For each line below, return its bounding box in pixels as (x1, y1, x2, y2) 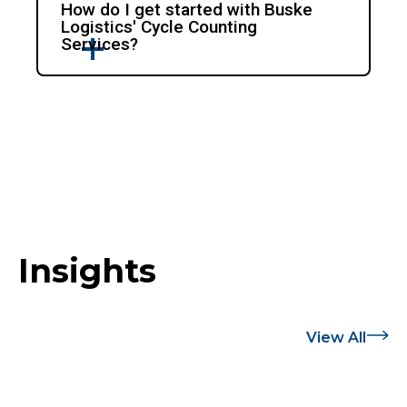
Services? (61, 34, 139, 55)
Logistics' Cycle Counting (61, 16, 258, 38)
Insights (18, 251, 156, 292)
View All (306, 329, 366, 347)
